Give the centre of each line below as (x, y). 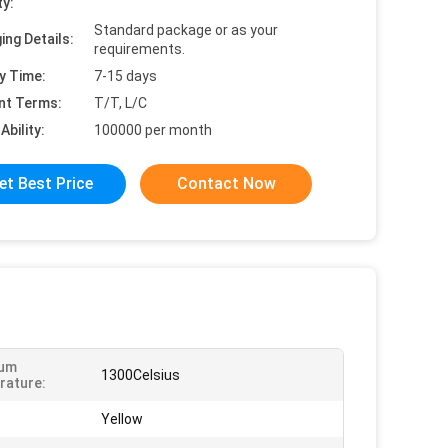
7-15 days (125, 76)
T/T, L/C (120, 103)
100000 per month (153, 130)
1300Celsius (140, 375)
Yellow (122, 419)
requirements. (139, 49)
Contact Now (226, 183)
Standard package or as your (186, 30)
